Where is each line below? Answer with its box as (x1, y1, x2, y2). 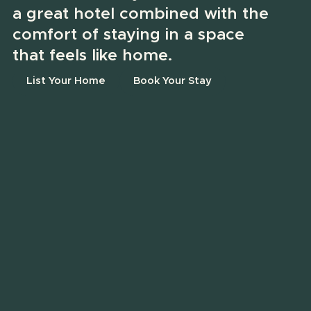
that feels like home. (12, 47, 172, 64)
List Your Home (26, 75, 106, 86)
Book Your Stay (133, 75, 212, 86)
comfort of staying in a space (12, 26, 244, 43)
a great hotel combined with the (12, 6, 269, 22)
